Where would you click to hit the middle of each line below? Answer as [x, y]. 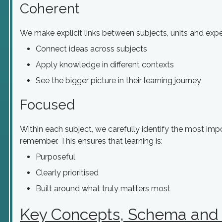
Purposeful [55, 157]
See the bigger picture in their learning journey [118, 81]
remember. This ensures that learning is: [91, 141]
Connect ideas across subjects [91, 49]
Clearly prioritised [67, 173]
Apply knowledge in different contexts [105, 65]
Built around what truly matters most [103, 189]
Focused [47, 105]
